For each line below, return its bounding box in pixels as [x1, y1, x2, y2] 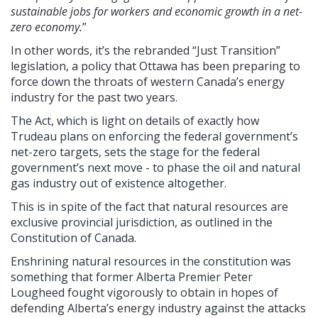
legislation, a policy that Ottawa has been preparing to [11, 58, 300, 75]
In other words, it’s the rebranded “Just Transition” [11, 43, 280, 59]
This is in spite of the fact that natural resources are [11, 199, 288, 215]
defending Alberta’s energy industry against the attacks [11, 300, 306, 317]
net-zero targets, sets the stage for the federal [11, 144, 260, 160]
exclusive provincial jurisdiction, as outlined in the [11, 214, 273, 231]
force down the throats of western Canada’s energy [11, 74, 285, 90]
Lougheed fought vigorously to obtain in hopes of [11, 285, 278, 301]
